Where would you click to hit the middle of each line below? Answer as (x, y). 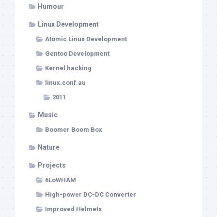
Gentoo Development (77, 53)
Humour (51, 6)
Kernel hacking (68, 68)
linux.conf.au (65, 82)
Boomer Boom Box (74, 129)
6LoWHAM (61, 180)
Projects (52, 165)
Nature (49, 147)
